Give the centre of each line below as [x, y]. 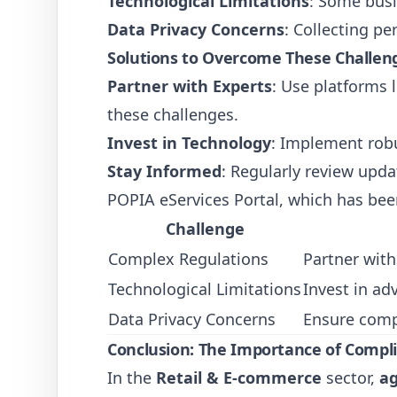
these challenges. [173, 114]
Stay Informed [164, 171]
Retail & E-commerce [239, 378]
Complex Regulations [188, 259]
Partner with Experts [190, 86]
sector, [350, 378]
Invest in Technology [189, 143]
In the [132, 378]
